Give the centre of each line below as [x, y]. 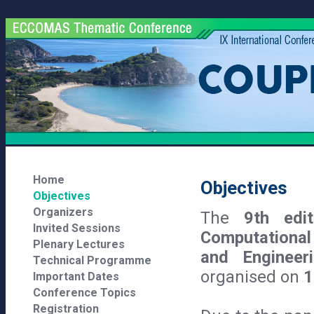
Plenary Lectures [79, 244]
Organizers [63, 212]
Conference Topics [84, 293]
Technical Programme [92, 260]
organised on [252, 277]
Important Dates [76, 277]
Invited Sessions [77, 228]
